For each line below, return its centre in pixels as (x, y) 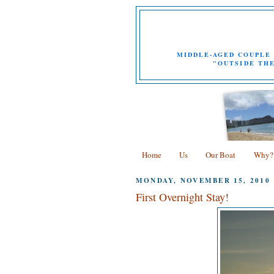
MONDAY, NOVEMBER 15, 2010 (203, 181)
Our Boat (221, 154)
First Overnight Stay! (182, 197)
